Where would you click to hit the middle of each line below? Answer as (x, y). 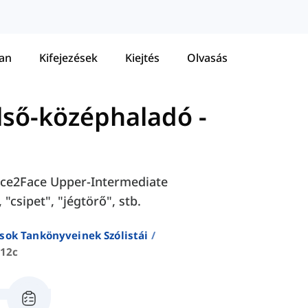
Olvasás (207, 57)
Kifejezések (68, 57)
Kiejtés (142, 57)
